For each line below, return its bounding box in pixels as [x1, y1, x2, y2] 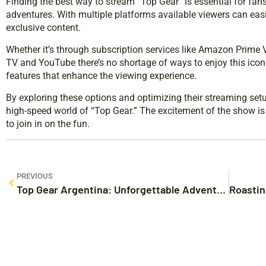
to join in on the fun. [6, 118, 90, 129]
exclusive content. [6, 21, 81, 33]
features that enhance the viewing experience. [6, 69, 197, 81]
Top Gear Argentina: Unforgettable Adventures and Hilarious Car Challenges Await [217, 182, 226, 196]
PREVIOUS [17, 171, 53, 180]
